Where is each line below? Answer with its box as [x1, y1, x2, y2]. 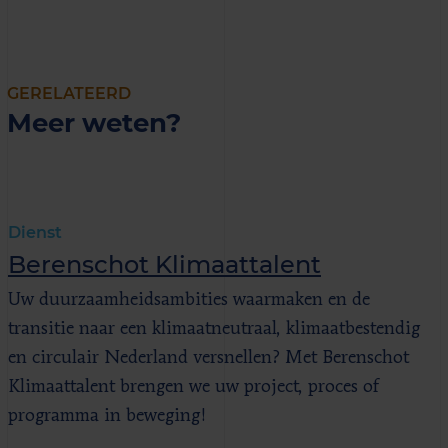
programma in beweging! [8, 406, 207, 425]
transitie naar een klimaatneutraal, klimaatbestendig [8, 319, 420, 338]
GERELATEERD [7, 83, 131, 103]
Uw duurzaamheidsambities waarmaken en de [8, 290, 370, 309]
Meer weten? [7, 105, 181, 139]
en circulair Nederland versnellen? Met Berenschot [8, 348, 409, 367]
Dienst [8, 222, 62, 242]
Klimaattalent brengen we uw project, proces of [8, 377, 379, 396]
